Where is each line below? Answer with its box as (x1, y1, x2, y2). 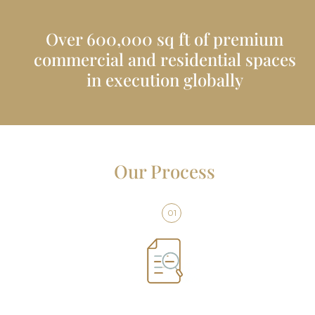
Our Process (114, 158, 215, 184)
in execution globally (86, 67, 243, 91)
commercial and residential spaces (33, 47, 296, 70)
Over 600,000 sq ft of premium (46, 27, 283, 50)
